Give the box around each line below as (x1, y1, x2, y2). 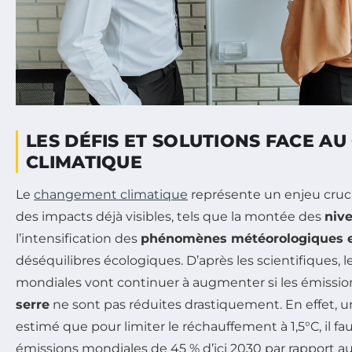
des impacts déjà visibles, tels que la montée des (16, 208, 324, 224)
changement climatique (34, 186, 188, 202)
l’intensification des (16, 230, 141, 246)
